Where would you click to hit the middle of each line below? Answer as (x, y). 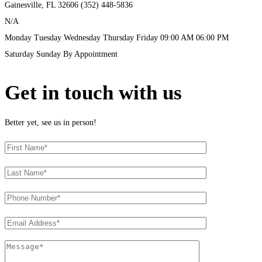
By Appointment (90, 54)
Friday (147, 38)
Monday (18, 38)
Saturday (19, 54)
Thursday (118, 38)
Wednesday (82, 38)
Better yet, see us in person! (51, 123)
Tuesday (48, 38)
